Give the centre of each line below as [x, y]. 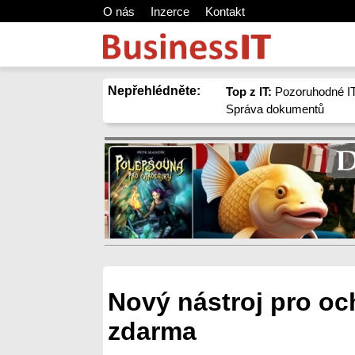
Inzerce [170, 11]
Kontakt [225, 11]
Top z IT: [249, 92]
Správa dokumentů [275, 109]
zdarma [152, 332]
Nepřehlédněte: [154, 91]
